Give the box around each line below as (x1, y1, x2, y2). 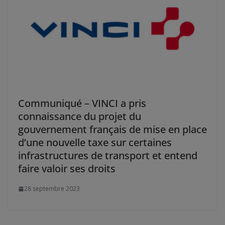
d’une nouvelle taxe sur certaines (18, 136, 172, 150)
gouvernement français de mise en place (18, 123, 207, 137)
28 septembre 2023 (24, 184, 80, 193)
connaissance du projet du (18, 109, 141, 124)
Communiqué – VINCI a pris (18, 96, 146, 110)
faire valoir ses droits (18, 162, 116, 176)
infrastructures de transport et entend (18, 149, 197, 163)
